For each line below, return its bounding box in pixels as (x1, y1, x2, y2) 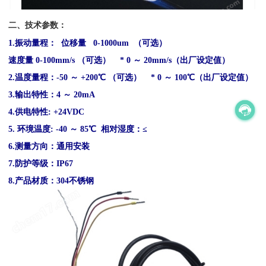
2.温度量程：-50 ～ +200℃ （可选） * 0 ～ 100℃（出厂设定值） (8, 72, 254, 82)
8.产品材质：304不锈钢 (8, 175, 94, 185)
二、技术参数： (8, 20, 67, 30)
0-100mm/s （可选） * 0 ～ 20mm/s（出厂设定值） (36, 55, 230, 65)
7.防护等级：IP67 (8, 158, 74, 168)
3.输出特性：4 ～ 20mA (8, 89, 96, 99)
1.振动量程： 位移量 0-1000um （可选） (8, 37, 167, 47)
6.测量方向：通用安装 (8, 141, 90, 151)
